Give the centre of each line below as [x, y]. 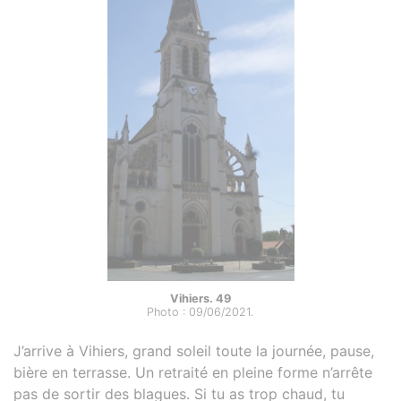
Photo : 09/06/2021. [200, 312]
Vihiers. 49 [200, 299]
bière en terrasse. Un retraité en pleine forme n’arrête [193, 373]
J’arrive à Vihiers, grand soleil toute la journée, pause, [194, 351]
